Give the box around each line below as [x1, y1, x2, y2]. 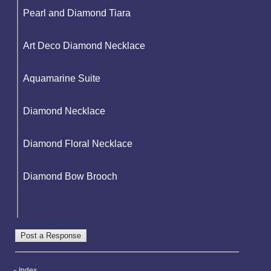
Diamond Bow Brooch [23, 171, 117, 181]
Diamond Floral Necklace [23, 138, 132, 149]
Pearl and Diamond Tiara [23, 7, 131, 18]
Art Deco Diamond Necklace [23, 40, 145, 51]
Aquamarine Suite [23, 73, 100, 83]
